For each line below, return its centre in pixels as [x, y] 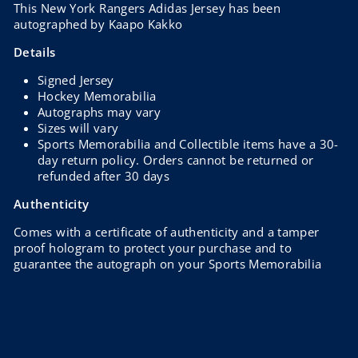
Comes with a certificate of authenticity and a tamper [167, 232]
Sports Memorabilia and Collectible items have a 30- [188, 144]
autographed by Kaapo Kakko [98, 24]
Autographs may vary [99, 112]
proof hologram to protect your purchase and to [153, 248]
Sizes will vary [78, 128]
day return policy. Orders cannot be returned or [176, 160]
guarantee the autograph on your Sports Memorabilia [168, 264]
